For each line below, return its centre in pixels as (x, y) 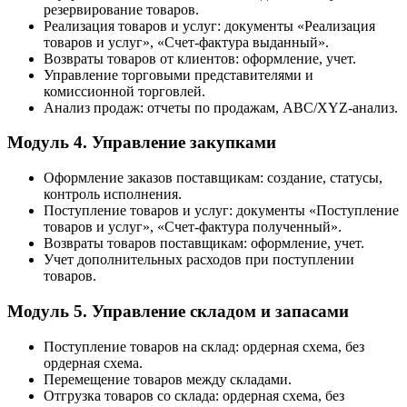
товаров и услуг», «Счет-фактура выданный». (186, 42)
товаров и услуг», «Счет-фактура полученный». (193, 227)
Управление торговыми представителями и (179, 74)
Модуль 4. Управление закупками (142, 143)
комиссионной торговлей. (124, 91)
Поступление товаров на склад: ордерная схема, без (204, 346)
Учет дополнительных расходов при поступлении (199, 260)
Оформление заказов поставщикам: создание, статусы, (213, 178)
